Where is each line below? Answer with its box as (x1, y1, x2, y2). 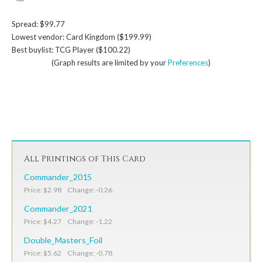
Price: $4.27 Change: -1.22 (24, 216, 112, 226)
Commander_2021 (24, 203, 92, 213)
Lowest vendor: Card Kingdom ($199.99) (12, 32, 151, 42)
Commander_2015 (24, 171, 92, 182)
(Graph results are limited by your (51, 57, 168, 67)
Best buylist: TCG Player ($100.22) (12, 44, 130, 54)
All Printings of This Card (24, 153, 146, 164)
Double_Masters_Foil (24, 235, 102, 245)
